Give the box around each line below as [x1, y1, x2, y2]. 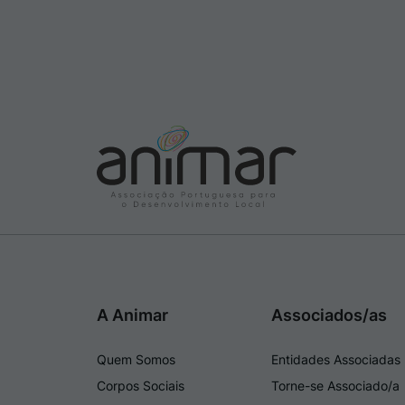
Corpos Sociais [97, 378, 184, 394]
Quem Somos [97, 352, 175, 368]
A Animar [97, 306, 168, 325]
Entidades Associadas [271, 352, 401, 368]
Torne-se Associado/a [271, 378, 400, 394]
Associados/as [271, 306, 388, 325]
